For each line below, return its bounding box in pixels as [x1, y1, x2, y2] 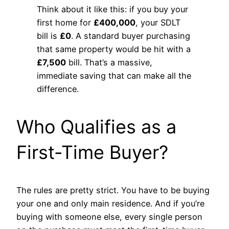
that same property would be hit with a [37, 43, 191, 54]
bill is [37, 30, 60, 41]
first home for [37, 17, 94, 28]
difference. [37, 83, 79, 94]
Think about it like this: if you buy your [37, 4, 188, 14]
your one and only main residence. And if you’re [16, 198, 204, 209]
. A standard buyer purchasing [71, 30, 190, 41]
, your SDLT [135, 17, 180, 28]
